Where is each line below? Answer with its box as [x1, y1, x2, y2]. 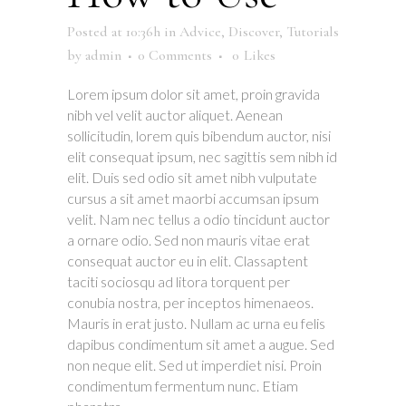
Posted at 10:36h [67, 22, 160, 41]
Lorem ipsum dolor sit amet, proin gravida [67, 84, 320, 102]
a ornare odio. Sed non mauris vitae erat [67, 230, 310, 248]
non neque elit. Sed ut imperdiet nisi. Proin [67, 355, 322, 373]
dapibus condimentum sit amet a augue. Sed [67, 334, 334, 353]
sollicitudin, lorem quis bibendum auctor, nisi [67, 126, 331, 144]
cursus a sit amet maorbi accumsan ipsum [67, 188, 319, 207]
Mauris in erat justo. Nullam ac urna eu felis [67, 314, 325, 332]
